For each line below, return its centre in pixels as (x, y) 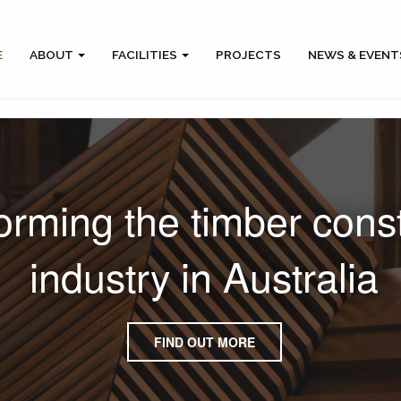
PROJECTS (248, 55)
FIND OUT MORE (204, 341)
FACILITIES (145, 55)
